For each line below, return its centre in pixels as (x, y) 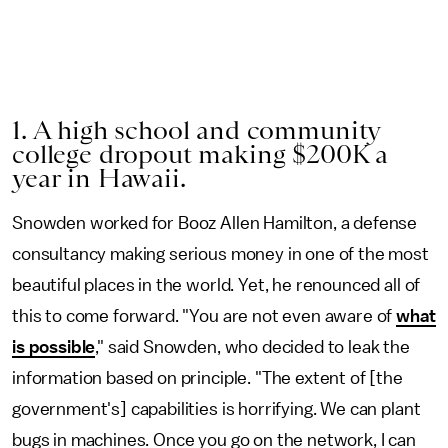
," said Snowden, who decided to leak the (252, 347)
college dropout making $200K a (200, 154)
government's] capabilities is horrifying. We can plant (216, 409)
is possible (54, 347)
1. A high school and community (196, 130)
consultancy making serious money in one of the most (220, 254)
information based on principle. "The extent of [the (207, 378)
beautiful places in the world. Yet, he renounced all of (216, 285)
